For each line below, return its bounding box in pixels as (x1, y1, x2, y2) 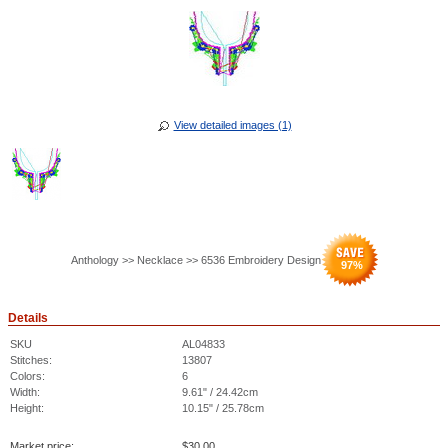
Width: (10, 386, 40, 398)
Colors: (10, 370, 45, 382)
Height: (10, 402, 44, 414)
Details (8, 311, 48, 325)
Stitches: (10, 354, 52, 366)
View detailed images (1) (173, 119, 292, 131)
